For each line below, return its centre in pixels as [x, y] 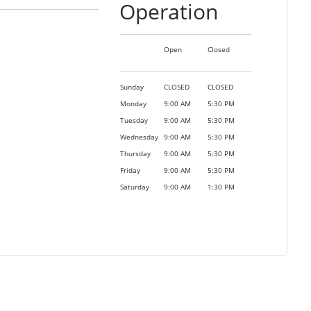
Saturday [134, 187]
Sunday [132, 87]
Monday [133, 104]
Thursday [135, 154]
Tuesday [134, 121]
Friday [130, 171]
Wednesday [139, 137]
